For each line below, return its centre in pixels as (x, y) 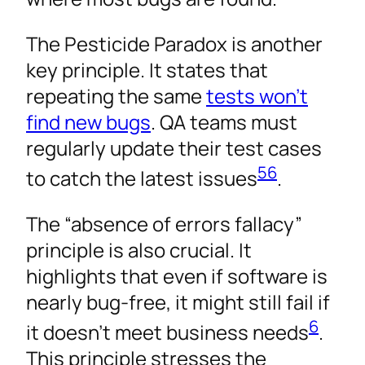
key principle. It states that (147, 69)
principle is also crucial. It (139, 249)
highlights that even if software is (177, 275)
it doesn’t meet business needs (167, 332)
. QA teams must (224, 121)
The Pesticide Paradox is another (174, 43)
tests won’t (257, 95)
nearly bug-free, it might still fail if (178, 301)
